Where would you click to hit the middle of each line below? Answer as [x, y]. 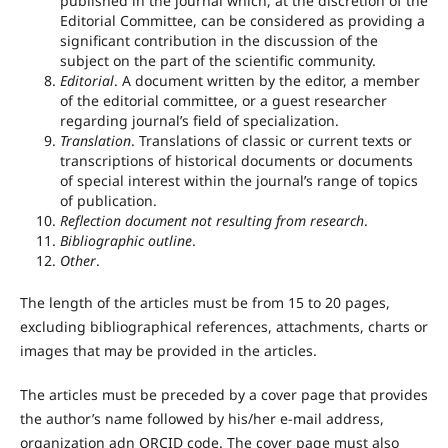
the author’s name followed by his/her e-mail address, [201, 419]
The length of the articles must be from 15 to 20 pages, [204, 303]
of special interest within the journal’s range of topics [238, 181]
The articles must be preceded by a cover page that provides [223, 395]
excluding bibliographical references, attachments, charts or [223, 327]
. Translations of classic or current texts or [271, 141]
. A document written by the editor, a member [266, 81]
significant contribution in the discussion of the [218, 41]
